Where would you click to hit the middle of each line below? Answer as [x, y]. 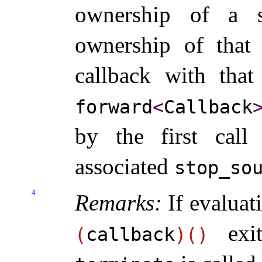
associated [125, 167]
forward [114, 107]
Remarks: [118, 203]
